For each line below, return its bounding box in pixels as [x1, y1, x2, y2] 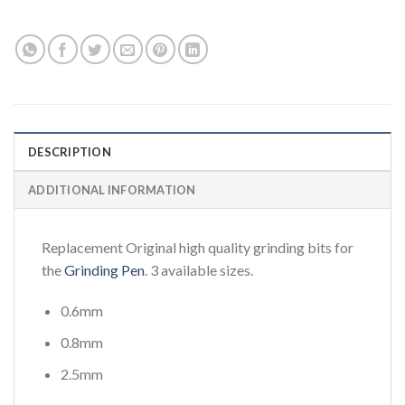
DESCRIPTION [28, 144, 111, 159]
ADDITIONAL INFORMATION [28, 182, 196, 197]
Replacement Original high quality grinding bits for [42, 238, 353, 256]
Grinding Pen [64, 260, 145, 278]
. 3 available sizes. [145, 260, 253, 278]
